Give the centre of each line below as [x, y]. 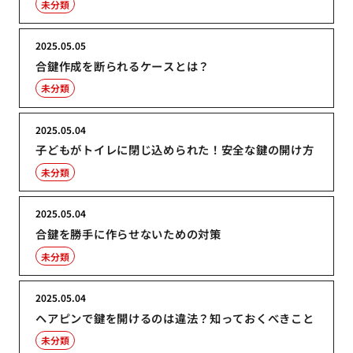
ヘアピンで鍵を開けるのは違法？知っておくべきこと [175, 318]
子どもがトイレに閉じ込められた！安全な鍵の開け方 [175, 150]
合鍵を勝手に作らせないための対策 [128, 234]
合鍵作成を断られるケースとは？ [123, 65]
